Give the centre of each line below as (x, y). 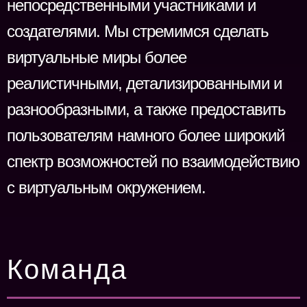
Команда (67, 269)
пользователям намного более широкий (146, 135)
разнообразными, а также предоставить (146, 109)
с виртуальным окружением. (106, 187)
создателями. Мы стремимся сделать (138, 31)
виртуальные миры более (97, 57)
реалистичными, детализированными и (144, 83)
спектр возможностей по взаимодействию (153, 161)
